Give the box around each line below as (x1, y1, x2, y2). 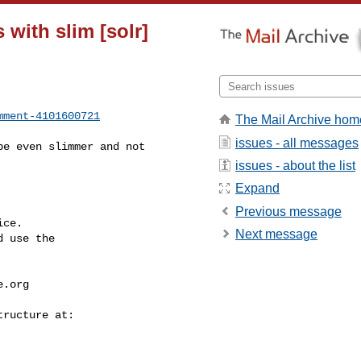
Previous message (235, 204, 342, 218)
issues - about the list (235, 158, 355, 172)
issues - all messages (235, 135, 359, 150)
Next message (235, 227, 317, 242)
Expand (235, 181, 280, 196)
